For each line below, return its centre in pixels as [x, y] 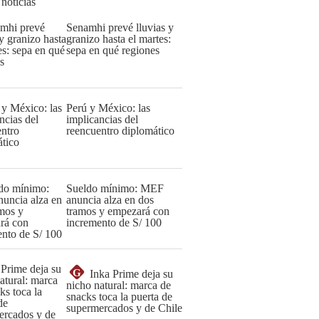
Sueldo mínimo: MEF [115, 188]
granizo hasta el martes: [119, 39]
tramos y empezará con [118, 211]
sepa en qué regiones [113, 50]
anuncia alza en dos [110, 200]
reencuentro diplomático [120, 131]
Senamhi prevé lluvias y [120, 27]
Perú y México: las [108, 108]
